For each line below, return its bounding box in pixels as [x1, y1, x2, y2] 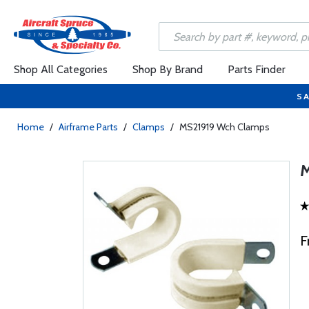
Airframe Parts [59, 121, 118, 133]
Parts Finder [228, 63, 286, 76]
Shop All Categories [14, 63, 108, 76]
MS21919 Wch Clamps [179, 121, 270, 133]
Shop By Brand [132, 63, 203, 76]
